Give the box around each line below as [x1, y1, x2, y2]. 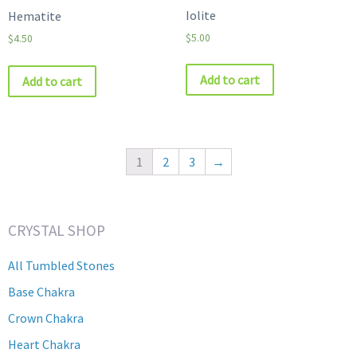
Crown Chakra [8, 310, 84, 327]
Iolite [185, 6, 216, 23]
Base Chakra [8, 284, 75, 300]
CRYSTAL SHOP [8, 221, 105, 241]
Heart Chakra [8, 336, 80, 353]
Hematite [8, 8, 61, 24]
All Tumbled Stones [8, 257, 115, 274]
